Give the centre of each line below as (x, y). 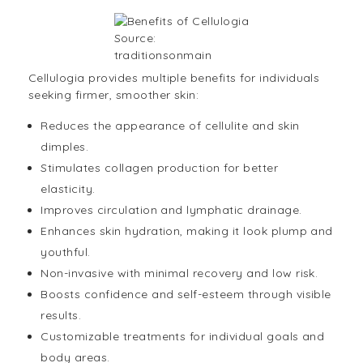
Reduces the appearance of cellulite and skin (170, 126)
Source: (135, 38)
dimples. (65, 147)
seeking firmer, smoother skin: (114, 95)
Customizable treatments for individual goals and (183, 337)
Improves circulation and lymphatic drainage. (171, 210)
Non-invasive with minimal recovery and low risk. (179, 273)
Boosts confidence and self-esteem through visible (186, 295)
